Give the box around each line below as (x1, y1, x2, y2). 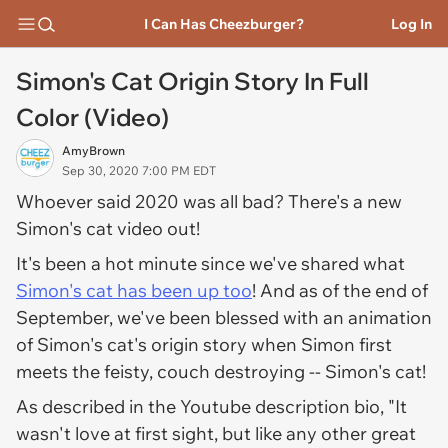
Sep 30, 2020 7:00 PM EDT (62, 163, 216, 178)
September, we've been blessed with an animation (16, 306, 432, 329)
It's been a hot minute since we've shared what (16, 252, 405, 275)
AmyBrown (62, 143, 125, 158)
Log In (391, 14, 432, 33)
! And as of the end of (252, 279, 428, 302)
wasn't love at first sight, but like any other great (16, 422, 416, 445)
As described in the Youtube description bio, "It (16, 395, 407, 418)
